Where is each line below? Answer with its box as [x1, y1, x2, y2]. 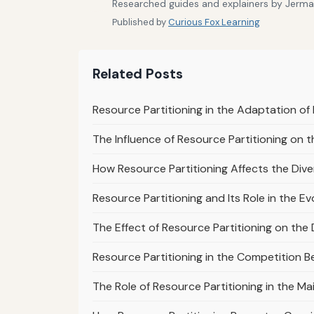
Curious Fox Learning [168, 15, 260, 28]
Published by [112, 15, 168, 28]
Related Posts [93, 64, 183, 83]
